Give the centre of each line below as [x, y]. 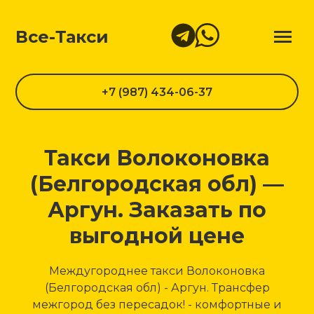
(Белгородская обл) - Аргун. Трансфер [157, 288]
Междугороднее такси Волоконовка [157, 271]
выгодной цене [157, 236]
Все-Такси [62, 37]
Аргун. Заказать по [157, 210]
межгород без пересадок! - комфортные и [157, 305]
